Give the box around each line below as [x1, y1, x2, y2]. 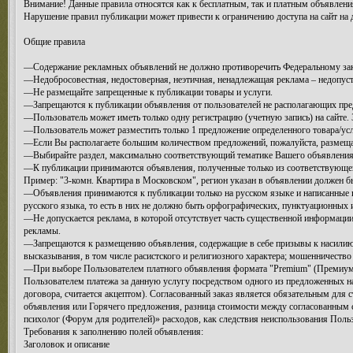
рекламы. [24, 225, 61, 236]
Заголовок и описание [24, 339, 110, 350]
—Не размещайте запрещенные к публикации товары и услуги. [24, 87, 273, 98]
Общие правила [24, 36, 85, 47]
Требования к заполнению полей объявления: [24, 326, 203, 337]
